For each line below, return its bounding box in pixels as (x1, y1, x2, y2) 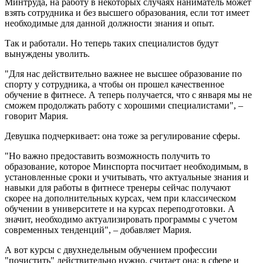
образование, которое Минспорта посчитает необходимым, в (5, 161, 248, 172)
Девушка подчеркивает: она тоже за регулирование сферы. (5, 131, 240, 141)
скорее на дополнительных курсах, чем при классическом (5, 193, 236, 204)
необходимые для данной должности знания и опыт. (5, 18, 214, 29)
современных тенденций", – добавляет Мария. (5, 225, 191, 235)
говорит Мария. (5, 111, 68, 122)
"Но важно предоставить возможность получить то (5, 151, 210, 161)
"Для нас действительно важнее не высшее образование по (5, 69, 242, 79)
